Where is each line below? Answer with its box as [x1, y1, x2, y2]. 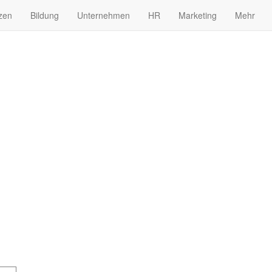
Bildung [30, 9, 59, 21]
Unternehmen [77, 9, 130, 21]
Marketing [178, 9, 217, 21]
